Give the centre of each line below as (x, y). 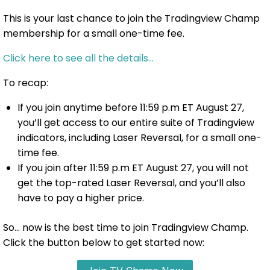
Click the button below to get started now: (104, 243)
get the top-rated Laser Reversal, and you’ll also (131, 183)
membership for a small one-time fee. (94, 34)
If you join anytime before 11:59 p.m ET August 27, (131, 108)
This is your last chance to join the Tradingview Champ (131, 19)
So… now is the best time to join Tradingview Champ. (126, 228)
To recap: (26, 83)
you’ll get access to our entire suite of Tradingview (136, 123)
